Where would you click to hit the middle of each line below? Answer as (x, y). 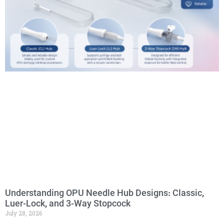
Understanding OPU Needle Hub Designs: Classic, (104, 193)
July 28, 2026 (23, 213)
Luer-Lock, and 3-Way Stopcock (68, 204)
